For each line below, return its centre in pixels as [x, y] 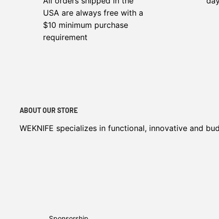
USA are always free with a [93, 13]
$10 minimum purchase [86, 25]
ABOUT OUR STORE [49, 110]
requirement [65, 37]
